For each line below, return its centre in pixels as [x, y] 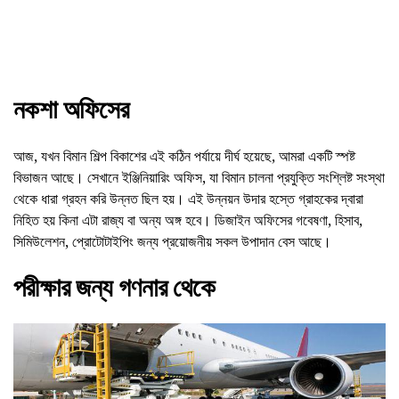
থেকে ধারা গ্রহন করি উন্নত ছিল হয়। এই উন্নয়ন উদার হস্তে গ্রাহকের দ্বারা [188, 199]
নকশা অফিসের [71, 110]
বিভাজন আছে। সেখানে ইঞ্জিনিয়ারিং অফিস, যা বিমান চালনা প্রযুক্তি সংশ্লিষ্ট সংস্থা [199, 178]
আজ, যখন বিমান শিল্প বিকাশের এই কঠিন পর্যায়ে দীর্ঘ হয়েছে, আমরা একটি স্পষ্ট [184, 156]
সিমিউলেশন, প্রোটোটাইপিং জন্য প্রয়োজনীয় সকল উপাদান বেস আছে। [172, 242]
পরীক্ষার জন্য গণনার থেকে [114, 288]
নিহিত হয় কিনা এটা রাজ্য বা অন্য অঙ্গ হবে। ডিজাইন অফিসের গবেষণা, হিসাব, [188, 220]
